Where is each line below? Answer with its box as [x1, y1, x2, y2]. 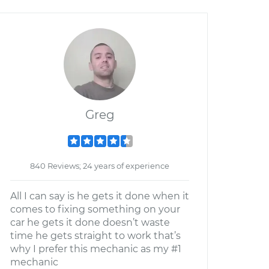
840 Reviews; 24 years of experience [30, 161, 169, 171]
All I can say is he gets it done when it [10, 190, 189, 202]
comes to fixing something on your [10, 204, 180, 215]
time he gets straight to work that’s [10, 230, 181, 241]
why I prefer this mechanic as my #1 [10, 243, 181, 255]
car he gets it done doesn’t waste [10, 217, 170, 228]
